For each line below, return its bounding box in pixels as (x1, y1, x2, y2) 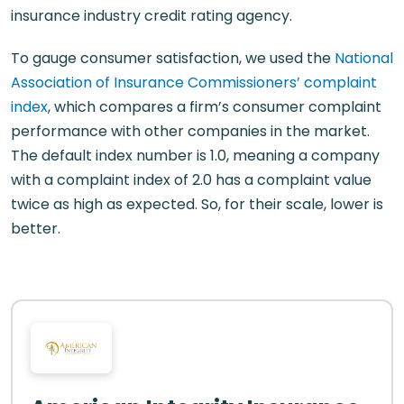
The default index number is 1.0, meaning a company (11, 145, 380, 166)
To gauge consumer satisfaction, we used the (11, 48, 335, 69)
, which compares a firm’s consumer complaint (48, 96, 381, 117)
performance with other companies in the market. (11, 121, 370, 142)
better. (11, 218, 60, 239)
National (335, 48, 393, 69)
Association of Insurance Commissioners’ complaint (11, 72, 377, 93)
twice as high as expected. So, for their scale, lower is (11, 194, 383, 215)
